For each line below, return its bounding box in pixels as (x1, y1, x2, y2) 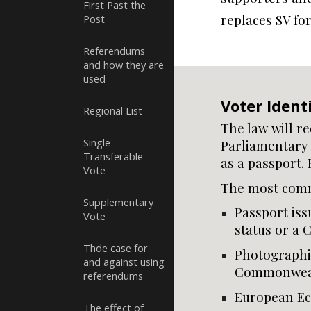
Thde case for (83, 241, 148, 255)
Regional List (83, 103, 142, 117)
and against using (83, 255, 165, 269)
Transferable (83, 149, 143, 163)
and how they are (83, 58, 164, 72)
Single (83, 135, 110, 149)
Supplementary (83, 195, 153, 209)
